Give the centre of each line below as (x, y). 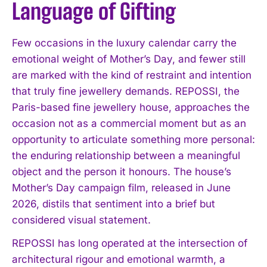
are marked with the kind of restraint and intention (132, 75)
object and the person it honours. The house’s (122, 171)
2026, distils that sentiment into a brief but (114, 204)
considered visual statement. (81, 220)
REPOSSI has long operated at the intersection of (130, 243)
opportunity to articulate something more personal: (133, 139)
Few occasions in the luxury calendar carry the (124, 43)
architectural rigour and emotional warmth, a (119, 259)
